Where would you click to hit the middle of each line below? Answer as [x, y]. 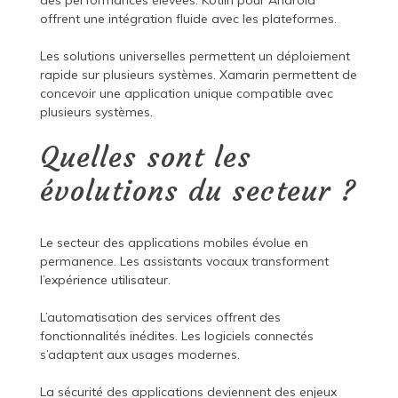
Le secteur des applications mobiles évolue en [174, 243]
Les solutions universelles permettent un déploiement [195, 56]
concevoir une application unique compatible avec [186, 94]
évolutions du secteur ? [198, 191]
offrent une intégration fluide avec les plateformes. [188, 19]
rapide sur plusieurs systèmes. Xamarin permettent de [198, 75]
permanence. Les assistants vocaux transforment [184, 262]
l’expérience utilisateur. [105, 280]
